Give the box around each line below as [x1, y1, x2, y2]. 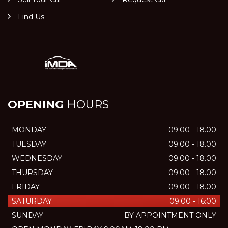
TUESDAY [12, 139, 46, 149]
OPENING [8, 98, 64, 111]
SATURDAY [12, 196, 52, 206]
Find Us [18, 12, 44, 21]
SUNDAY [12, 211, 43, 220]
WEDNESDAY [12, 154, 62, 163]
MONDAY [12, 125, 46, 134]
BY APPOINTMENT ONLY [124, 211, 216, 220]
